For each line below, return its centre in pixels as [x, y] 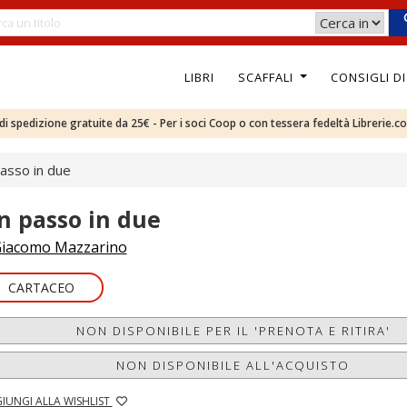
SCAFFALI [267, 77]
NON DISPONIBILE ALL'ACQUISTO [233, 365]
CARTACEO [41, 288]
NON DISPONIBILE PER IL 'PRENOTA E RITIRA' [233, 331]
